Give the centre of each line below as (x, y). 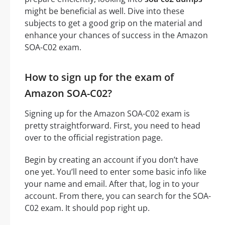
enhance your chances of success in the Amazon (116, 35)
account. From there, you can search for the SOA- (118, 196)
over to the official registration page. (94, 137)
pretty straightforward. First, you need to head (113, 125)
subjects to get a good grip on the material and (114, 23)
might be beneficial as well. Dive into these (104, 11)
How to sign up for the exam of (99, 77)
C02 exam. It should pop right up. (87, 208)
